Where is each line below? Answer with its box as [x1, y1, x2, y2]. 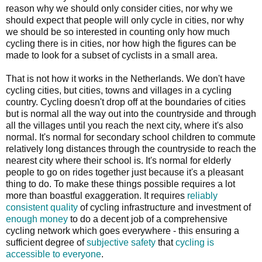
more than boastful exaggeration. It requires [6, 190, 187, 201]
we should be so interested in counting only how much [6, 26, 230, 37]
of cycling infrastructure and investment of [78, 202, 251, 212]
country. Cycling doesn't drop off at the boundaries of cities [6, 96, 246, 107]
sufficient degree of [6, 237, 87, 247]
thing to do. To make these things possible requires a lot [6, 178, 235, 189]
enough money [6, 213, 68, 224]
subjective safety [87, 237, 156, 247]
